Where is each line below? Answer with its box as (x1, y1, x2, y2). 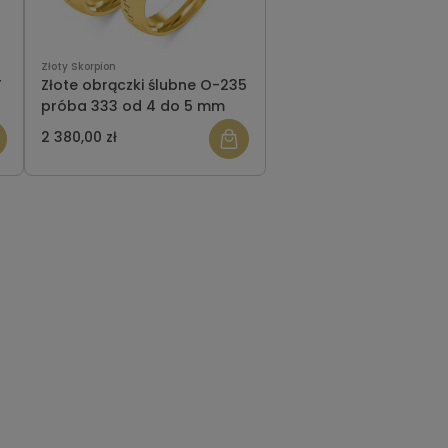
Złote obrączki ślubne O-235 (40, 75, 247, 96)
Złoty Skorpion (40, 59, 116, 75)
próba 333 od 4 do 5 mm (40, 96, 225, 117)
